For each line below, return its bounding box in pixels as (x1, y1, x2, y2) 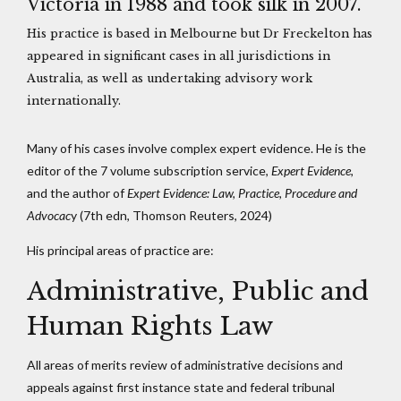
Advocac (27, 207, 71, 223)
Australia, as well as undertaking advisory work (27, 71, 312, 85)
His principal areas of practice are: (27, 242, 214, 258)
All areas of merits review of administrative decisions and (27, 356, 343, 372)
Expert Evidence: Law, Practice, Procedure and (127, 184, 357, 200)
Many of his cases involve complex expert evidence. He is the (27, 140, 366, 156)
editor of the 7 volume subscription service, (27, 162, 271, 178)
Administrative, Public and (27, 275, 369, 307)
